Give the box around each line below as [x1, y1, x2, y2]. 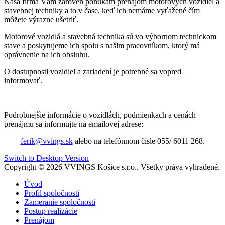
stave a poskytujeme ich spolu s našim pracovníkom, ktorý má [4, 41, 200, 50]
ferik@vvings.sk [20, 137, 73, 146]
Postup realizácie [24, 207, 77, 216]
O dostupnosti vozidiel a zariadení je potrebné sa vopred [4, 67, 181, 76]
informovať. [4, 76, 42, 85]
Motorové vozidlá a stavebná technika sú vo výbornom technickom [4, 32, 216, 41]
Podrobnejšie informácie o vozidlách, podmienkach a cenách [4, 110, 196, 120]
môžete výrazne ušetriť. [4, 15, 78, 24]
